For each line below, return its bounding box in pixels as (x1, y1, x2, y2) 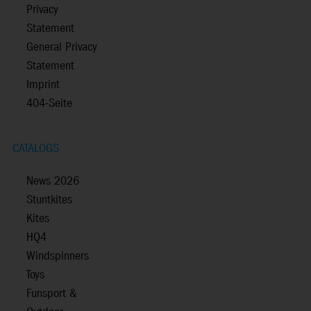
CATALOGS (12, 141, 59, 158)
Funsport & (26, 286, 77, 303)
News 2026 (26, 174, 79, 190)
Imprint (26, 77, 60, 94)
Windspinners (26, 249, 89, 265)
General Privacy (26, 40, 97, 56)
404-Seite (26, 96, 72, 112)
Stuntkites (26, 192, 72, 209)
